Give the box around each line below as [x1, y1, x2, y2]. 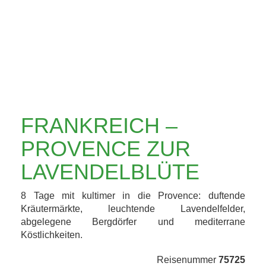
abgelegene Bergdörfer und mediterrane [21, 217, 245, 227]
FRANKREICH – [21, 113, 178, 138]
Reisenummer [157, 255, 218, 265]
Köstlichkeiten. [21, 230, 83, 240]
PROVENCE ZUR [21, 137, 191, 161]
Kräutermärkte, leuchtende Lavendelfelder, [21, 204, 245, 214]
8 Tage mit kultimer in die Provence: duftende [21, 191, 245, 201]
